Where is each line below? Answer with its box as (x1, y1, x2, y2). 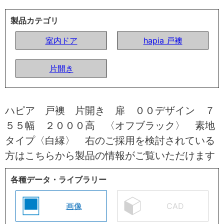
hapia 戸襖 (143, 35, 182, 45)
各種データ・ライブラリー (10, 174, 106, 184)
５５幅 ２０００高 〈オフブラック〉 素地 (5, 119, 215, 131)
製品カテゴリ (10, 15, 58, 25)
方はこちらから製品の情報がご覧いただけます (5, 149, 215, 161)
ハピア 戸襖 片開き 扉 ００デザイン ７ (5, 104, 215, 116)
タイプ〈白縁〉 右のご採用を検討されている (5, 134, 215, 146)
